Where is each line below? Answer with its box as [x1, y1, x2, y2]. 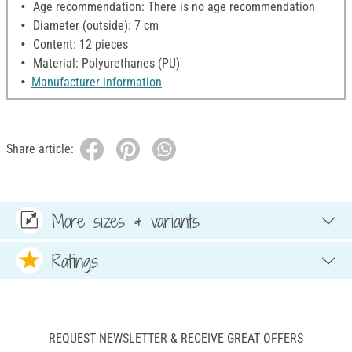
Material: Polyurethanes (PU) [30, 56, 180, 71]
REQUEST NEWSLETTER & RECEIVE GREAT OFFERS [49, 331, 303, 346]
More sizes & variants [52, 207, 200, 233]
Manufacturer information [31, 75, 162, 90]
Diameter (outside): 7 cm [30, 18, 159, 34]
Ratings [52, 247, 98, 273]
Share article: [6, 141, 74, 157]
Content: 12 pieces [30, 37, 128, 53]
